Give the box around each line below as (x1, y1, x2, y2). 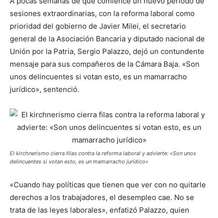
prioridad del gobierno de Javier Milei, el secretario (10, 21, 186, 31)
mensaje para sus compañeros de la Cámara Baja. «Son (10, 59, 200, 69)
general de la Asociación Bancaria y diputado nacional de (10, 34, 205, 43)
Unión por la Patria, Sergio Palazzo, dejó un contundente (10, 47, 204, 56)
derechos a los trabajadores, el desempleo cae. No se (10, 193, 194, 202)
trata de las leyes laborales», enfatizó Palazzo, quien (10, 205, 189, 215)
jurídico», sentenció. (10, 85, 79, 94)
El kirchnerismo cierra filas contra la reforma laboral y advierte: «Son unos (10, 150, 196, 157)
